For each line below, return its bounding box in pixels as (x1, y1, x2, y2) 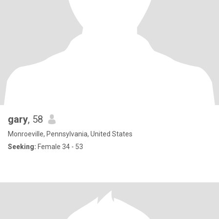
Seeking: (8, 143, 36, 151)
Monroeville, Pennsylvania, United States (8, 130, 132, 138)
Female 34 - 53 (36, 143, 83, 151)
